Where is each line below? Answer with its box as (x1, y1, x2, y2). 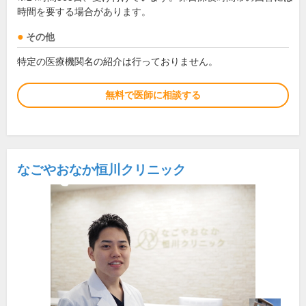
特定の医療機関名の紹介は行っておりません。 (17, 56, 218, 67)
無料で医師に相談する (105, 89, 201, 100)
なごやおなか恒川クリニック (17, 163, 186, 177)
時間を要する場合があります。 (17, 7, 151, 17)
